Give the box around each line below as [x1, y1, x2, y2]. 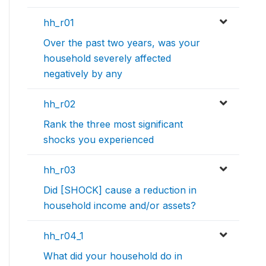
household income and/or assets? [43, 199, 196, 212]
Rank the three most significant [43, 118, 183, 131]
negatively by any [43, 68, 122, 80]
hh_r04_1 [43, 230, 84, 242]
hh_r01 [43, 17, 74, 29]
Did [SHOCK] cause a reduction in [43, 184, 197, 197]
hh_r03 [43, 164, 75, 176]
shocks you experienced [43, 134, 154, 146]
